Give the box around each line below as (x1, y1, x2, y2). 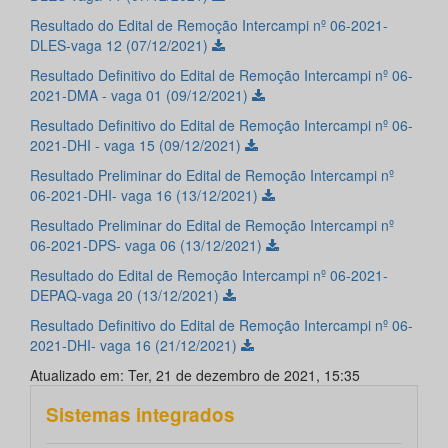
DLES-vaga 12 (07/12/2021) (30, 35, 212, 56)
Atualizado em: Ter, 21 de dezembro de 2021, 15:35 (30, 365, 360, 386)
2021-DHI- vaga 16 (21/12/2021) (30, 335, 241, 356)
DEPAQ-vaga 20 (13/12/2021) (30, 285, 223, 306)
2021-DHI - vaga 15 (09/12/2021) (30, 135, 245, 156)
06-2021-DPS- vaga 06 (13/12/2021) (30, 235, 266, 256)
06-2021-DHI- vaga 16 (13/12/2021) (30, 185, 262, 206)
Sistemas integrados (46, 401, 235, 429)
